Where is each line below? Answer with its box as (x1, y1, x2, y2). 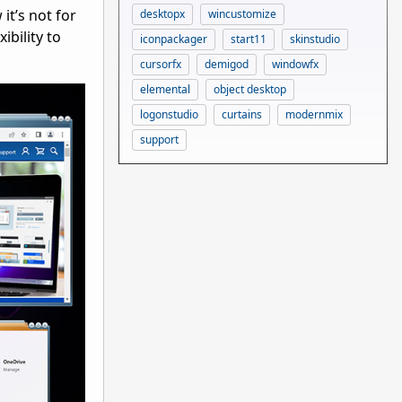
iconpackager (140, 31, 207, 47)
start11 (231, 31, 267, 47)
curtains (222, 106, 262, 122)
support (140, 131, 179, 147)
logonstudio (140, 106, 198, 122)
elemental (140, 81, 190, 97)
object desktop (214, 81, 286, 97)
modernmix (285, 106, 343, 122)
